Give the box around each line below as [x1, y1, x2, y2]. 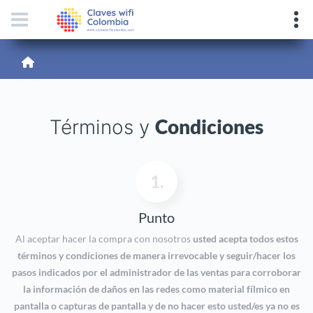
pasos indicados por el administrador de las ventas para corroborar [12, 266, 301, 279]
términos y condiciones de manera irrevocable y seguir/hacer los [17, 249, 296, 262]
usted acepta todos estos [192, 233, 298, 245]
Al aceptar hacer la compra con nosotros [15, 233, 193, 245]
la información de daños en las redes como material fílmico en [23, 283, 290, 296]
